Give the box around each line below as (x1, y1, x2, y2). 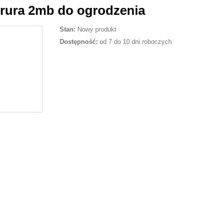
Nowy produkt (75, 26, 116, 33)
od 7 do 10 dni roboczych (97, 38, 172, 45)
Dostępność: (59, 38, 98, 45)
